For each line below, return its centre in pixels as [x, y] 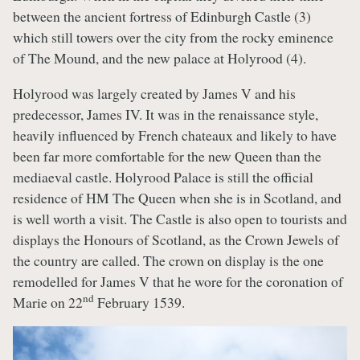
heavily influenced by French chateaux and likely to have [175, 135]
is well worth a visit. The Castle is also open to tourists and [180, 218]
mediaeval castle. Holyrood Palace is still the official [163, 176]
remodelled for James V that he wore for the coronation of [178, 281]
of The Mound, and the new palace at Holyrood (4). [160, 58]
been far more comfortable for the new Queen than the [167, 155]
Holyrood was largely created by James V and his [154, 93]
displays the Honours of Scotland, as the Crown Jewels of [176, 239]
